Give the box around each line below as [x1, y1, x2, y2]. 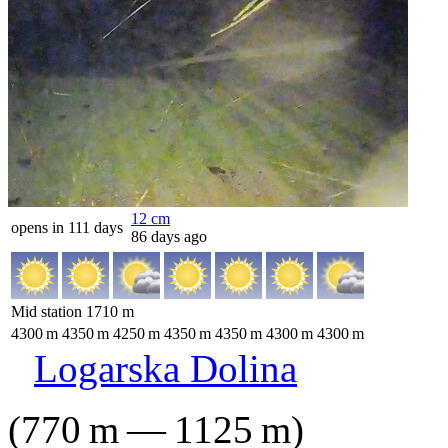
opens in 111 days [11, 219, 123, 236]
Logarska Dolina [34, 347, 297, 390]
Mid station [11, 303, 86, 320]
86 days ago [131, 228, 207, 245]
